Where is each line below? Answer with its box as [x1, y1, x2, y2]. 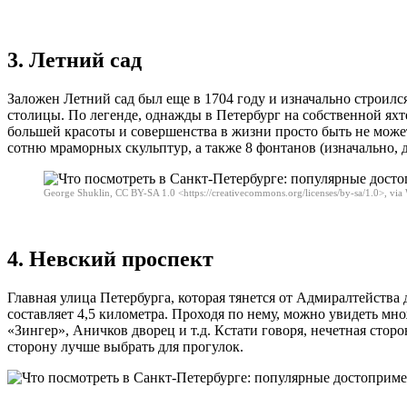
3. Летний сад [7, 48, 142, 73]
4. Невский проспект [7, 246, 213, 271]
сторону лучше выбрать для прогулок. [7, 338, 243, 354]
